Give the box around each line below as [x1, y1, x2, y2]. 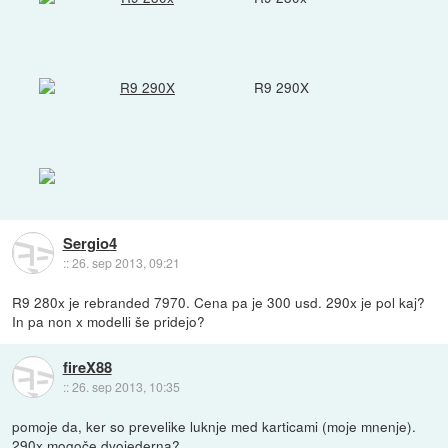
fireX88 [62, 355, 112, 378]
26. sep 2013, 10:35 [71, 377, 180, 395]
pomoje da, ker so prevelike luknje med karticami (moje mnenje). [12, 416, 417, 437]
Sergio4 [62, 231, 117, 254]
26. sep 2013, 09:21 [71, 253, 180, 271]
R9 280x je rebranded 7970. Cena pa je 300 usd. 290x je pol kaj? [12, 292, 426, 313]
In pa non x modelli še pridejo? [12, 311, 206, 332]
